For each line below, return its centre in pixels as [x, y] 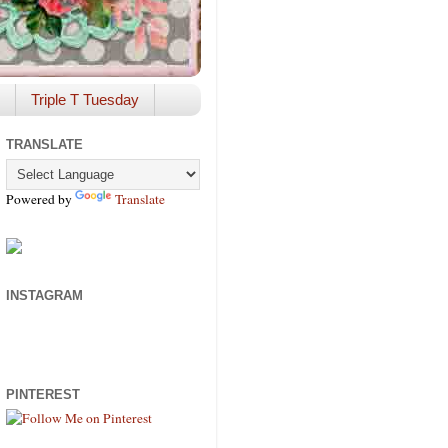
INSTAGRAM [44, 295]
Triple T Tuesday [84, 100]
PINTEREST [43, 395]
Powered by [40, 198]
